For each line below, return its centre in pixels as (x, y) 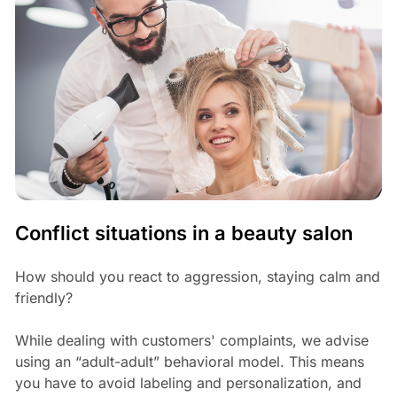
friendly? (43, 297)
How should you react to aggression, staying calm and (197, 276)
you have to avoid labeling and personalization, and (188, 382)
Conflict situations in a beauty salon (183, 233)
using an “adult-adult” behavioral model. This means (189, 361)
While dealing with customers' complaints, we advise (191, 340)
